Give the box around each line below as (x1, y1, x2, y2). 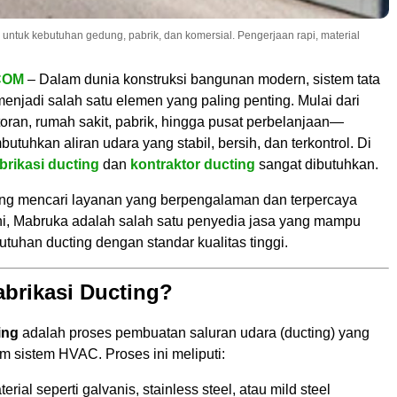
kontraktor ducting (130, 156, 255, 172)
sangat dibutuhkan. (255, 156, 378, 172)
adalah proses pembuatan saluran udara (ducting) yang (19, 324, 370, 340)
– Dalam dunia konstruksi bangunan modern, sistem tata (24, 71, 380, 87)
